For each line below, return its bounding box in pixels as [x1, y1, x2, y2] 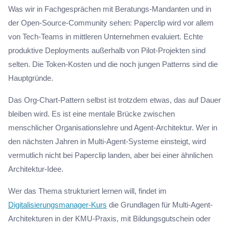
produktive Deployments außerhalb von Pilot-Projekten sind [8, 46, 205, 55]
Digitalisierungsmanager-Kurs [8, 200, 107, 209]
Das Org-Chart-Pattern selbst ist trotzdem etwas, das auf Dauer [8, 96, 221, 104]
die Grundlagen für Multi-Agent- [107, 200, 213, 209]
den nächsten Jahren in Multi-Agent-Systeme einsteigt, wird [8, 137, 206, 146]
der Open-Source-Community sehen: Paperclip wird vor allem [8, 18, 214, 27]
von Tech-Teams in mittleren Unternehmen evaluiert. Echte [8, 32, 203, 41]
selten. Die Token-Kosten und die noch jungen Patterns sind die [8, 60, 218, 68]
